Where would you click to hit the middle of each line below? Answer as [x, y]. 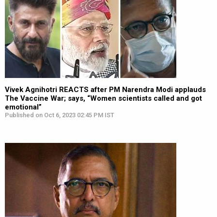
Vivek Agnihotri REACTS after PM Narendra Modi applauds [105, 90]
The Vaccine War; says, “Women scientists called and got [103, 98]
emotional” [23, 107]
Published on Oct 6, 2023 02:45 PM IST [60, 115]
